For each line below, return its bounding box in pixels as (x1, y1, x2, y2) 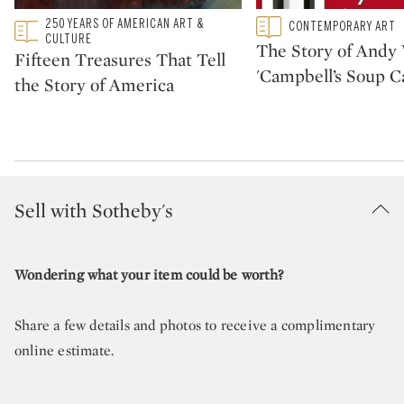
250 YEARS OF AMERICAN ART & (45, 15, 206, 32)
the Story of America (14, 72, 174, 96)
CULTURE (45, 31, 93, 47)
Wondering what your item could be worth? (14, 264, 283, 284)
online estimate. (14, 340, 115, 360)
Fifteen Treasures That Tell (14, 47, 225, 71)
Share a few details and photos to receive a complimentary (14, 315, 376, 335)
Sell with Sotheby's (14, 197, 173, 223)
